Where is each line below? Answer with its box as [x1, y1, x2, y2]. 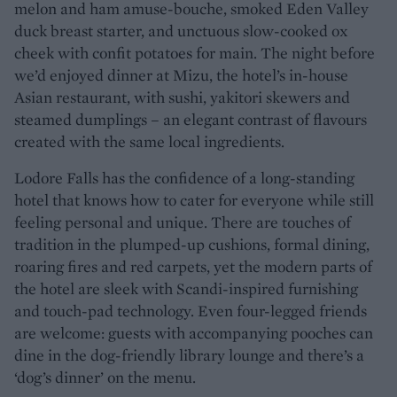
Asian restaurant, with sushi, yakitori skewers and [14, 86, 350, 107]
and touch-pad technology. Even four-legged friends [14, 300, 367, 321]
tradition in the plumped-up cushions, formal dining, [14, 233, 370, 254]
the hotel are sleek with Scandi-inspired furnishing [14, 277, 358, 299]
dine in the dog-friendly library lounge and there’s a [14, 344, 364, 365]
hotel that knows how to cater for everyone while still [14, 189, 374, 210]
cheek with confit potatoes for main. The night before [14, 42, 375, 63]
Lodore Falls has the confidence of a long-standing [14, 167, 354, 188]
